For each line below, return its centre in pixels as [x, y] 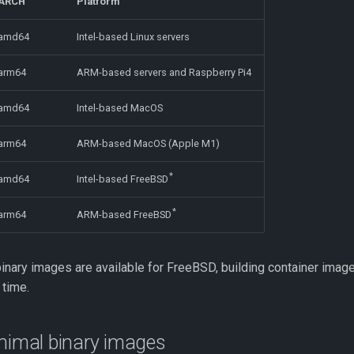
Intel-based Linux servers [133, 37]
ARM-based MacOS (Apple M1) [148, 143]
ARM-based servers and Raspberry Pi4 [164, 72]
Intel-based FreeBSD [122, 179]
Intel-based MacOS [120, 108]
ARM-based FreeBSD [124, 215]
